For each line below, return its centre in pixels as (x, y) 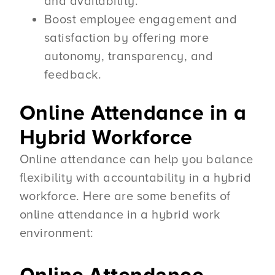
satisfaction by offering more (126, 38)
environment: (56, 234)
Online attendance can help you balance (136, 160)
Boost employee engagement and (141, 20)
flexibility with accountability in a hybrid (135, 178)
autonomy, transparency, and (129, 57)
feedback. (73, 75)
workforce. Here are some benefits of (125, 197)
